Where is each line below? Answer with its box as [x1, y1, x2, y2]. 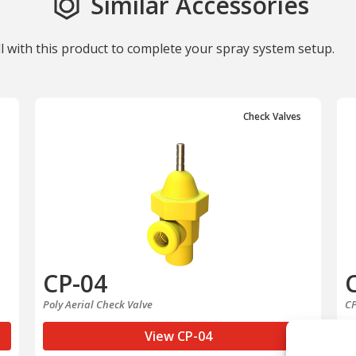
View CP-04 [144, 327, 212, 345]
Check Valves [243, 109, 301, 123]
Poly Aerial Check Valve [43, 296, 153, 311]
